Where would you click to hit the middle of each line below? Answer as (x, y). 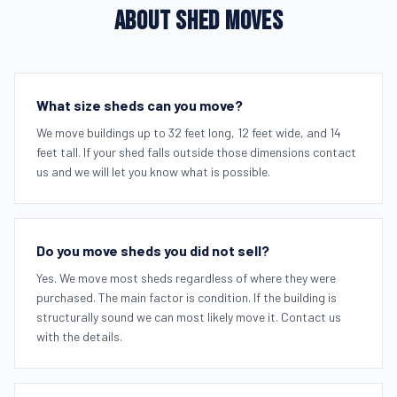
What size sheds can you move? (140, 105)
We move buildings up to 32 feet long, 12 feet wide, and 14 (189, 132)
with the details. (79, 336)
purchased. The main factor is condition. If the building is (187, 297)
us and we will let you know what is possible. (153, 171)
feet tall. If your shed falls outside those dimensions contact (196, 152)
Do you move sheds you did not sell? (153, 250)
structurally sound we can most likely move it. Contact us (189, 316)
